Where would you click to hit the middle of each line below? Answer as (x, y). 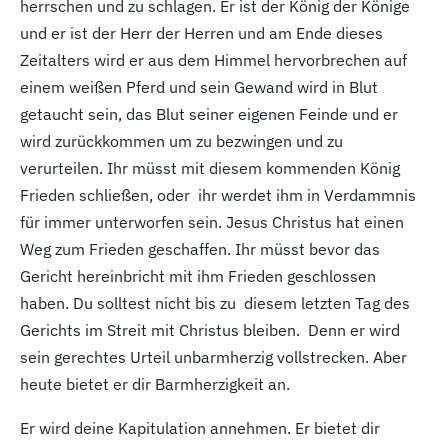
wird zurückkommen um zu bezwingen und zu (181, 140)
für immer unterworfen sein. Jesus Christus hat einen (212, 221)
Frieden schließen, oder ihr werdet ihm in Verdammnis (218, 194)
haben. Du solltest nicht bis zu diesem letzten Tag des (215, 302)
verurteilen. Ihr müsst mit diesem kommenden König (210, 167)
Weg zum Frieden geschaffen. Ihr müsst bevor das (200, 248)
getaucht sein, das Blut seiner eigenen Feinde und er (209, 113)
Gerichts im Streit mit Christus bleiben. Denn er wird (210, 329)
